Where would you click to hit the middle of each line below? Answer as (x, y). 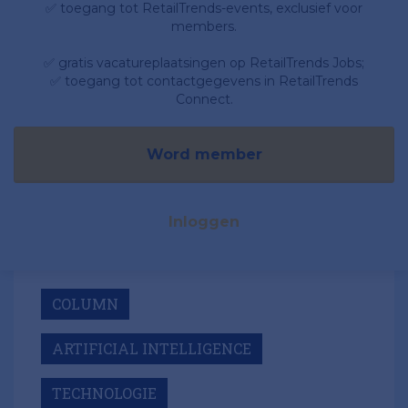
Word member (204, 155)
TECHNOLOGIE (104, 393)
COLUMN (85, 304)
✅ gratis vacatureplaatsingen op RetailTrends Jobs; (204, 63)
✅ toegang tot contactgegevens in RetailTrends (204, 82)
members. (204, 27)
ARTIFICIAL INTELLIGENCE (152, 349)
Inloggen (204, 222)
